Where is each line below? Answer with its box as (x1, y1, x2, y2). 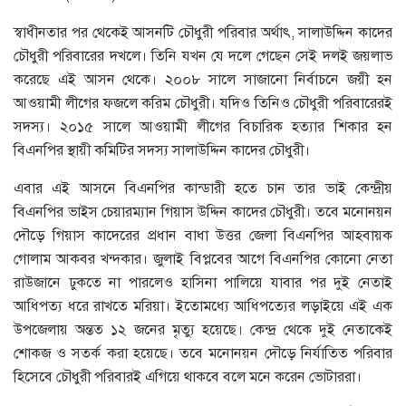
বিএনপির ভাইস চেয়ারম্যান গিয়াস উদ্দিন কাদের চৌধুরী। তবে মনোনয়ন (14, 201, 392, 221)
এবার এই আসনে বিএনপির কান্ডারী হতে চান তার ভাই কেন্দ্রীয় (14, 178, 392, 198)
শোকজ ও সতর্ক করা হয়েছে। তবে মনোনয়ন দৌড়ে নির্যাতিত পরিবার (14, 343, 392, 362)
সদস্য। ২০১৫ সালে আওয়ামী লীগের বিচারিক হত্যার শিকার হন (14, 116, 392, 136)
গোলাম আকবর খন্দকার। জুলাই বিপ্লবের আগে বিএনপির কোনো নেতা (14, 248, 392, 268)
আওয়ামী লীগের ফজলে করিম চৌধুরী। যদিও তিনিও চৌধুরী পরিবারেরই (14, 92, 392, 112)
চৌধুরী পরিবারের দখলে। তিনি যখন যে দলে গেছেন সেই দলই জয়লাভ (14, 45, 392, 65)
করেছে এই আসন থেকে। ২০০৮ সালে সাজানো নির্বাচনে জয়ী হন (14, 69, 392, 89)
